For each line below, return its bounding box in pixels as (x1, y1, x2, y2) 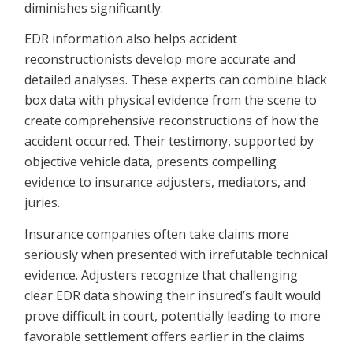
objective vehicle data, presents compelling (24, 153, 277, 171)
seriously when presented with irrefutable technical (24, 245, 329, 263)
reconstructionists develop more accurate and (24, 50, 296, 69)
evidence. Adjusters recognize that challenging (24, 266, 299, 284)
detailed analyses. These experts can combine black (24, 71, 328, 89)
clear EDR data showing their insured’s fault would (24, 286, 321, 304)
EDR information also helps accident (24, 30, 238, 48)
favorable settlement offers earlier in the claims (24, 327, 306, 345)
